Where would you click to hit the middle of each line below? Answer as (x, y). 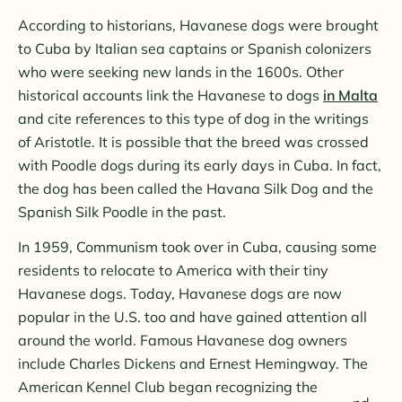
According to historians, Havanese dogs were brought (198, 25)
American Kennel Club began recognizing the (168, 386)
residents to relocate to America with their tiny (173, 270)
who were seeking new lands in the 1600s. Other (181, 71)
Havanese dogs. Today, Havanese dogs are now (180, 293)
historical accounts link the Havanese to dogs (170, 95)
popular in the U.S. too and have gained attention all (192, 316)
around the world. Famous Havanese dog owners (183, 340)
